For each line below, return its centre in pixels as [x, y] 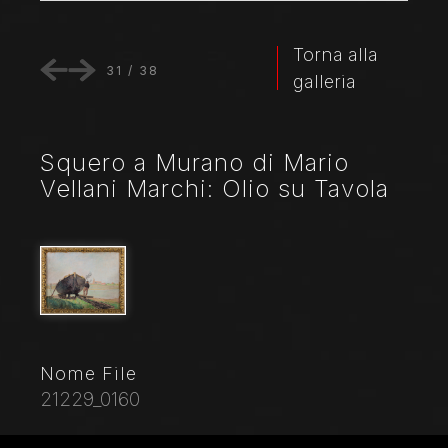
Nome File [88, 374]
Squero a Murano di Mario [194, 163]
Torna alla [335, 55]
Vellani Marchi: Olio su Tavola [214, 189]
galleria [324, 82]
